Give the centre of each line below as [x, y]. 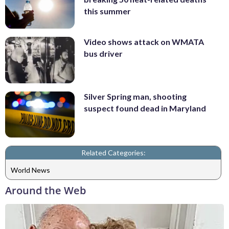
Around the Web [45, 191]
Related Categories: [113, 153]
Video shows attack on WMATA [144, 42]
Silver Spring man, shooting [135, 96]
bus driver [103, 54]
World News [30, 170]
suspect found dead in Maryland [145, 108]
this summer [107, 11]
